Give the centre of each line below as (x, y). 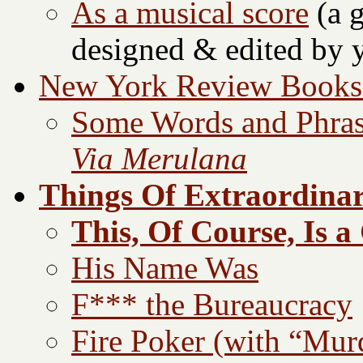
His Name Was (165, 268)
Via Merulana (159, 159)
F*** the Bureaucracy (212, 305)
